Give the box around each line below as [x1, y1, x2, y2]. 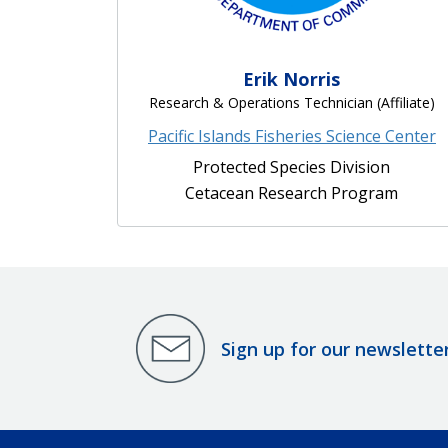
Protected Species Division [193, 156, 391, 179]
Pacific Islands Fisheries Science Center [147, 125, 436, 148]
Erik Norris [243, 67, 341, 92]
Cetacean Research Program [185, 182, 399, 205]
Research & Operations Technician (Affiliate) [148, 93, 435, 113]
